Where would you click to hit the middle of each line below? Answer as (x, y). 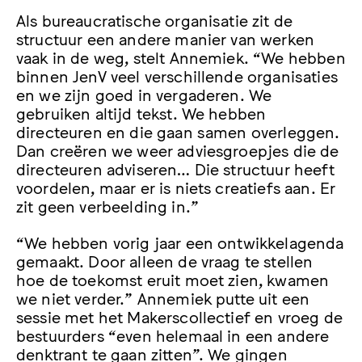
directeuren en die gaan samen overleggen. (178, 130)
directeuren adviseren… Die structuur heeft (175, 168)
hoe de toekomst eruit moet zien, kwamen (173, 278)
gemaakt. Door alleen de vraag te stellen (165, 260)
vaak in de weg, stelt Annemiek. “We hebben (181, 56)
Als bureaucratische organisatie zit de (155, 19)
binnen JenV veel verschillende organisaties (177, 75)
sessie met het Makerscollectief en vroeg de (179, 316)
